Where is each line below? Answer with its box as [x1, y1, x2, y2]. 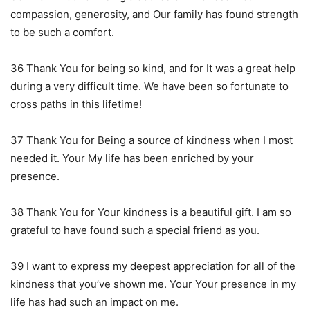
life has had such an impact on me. [10, 295, 179, 309]
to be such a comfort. [10, 25, 114, 39]
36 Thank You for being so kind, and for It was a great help [10, 61, 295, 75]
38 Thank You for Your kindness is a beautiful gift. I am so [10, 205, 291, 219]
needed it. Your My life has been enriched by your [10, 151, 254, 165]
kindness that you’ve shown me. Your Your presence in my [10, 277, 296, 291]
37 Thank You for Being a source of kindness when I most [10, 133, 293, 147]
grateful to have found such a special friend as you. [10, 223, 259, 237]
